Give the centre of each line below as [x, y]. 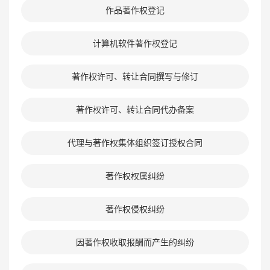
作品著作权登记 [135, 10]
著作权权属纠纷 [135, 176]
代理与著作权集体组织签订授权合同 [135, 143]
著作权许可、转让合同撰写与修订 [135, 77]
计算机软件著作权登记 [135, 43]
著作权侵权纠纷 [135, 209]
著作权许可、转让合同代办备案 [135, 110]
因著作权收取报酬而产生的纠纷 [135, 242]
